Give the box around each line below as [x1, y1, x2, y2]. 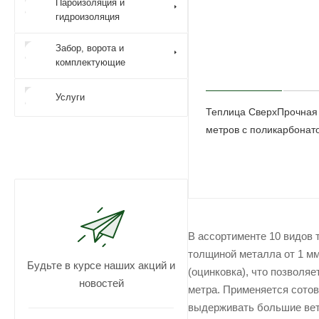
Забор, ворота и [56, 43, 124, 53]
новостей [78, 277, 124, 289]
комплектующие [56, 57, 125, 68]
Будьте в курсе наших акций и [27, 259, 175, 271]
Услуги [56, 91, 85, 103]
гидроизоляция [56, 11, 120, 22]
